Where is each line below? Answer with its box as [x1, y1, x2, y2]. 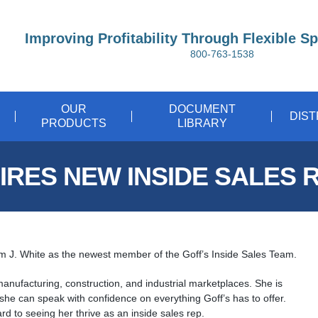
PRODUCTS [41, 117, 106, 130]
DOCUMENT [168, 103, 236, 116]
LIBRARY [177, 117, 227, 130]
